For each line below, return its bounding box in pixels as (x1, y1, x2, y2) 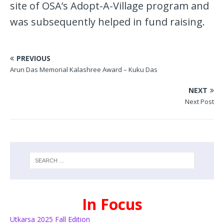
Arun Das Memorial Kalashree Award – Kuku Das (10, 65, 157, 74)
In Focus (81, 193, 142, 214)
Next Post (185, 97, 214, 106)
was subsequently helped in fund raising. (10, 15, 205, 29)
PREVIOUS (16, 53, 50, 63)
